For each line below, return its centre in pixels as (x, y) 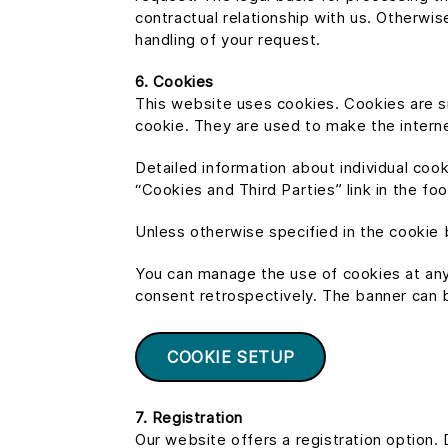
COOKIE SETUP (231, 357)
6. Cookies (174, 81)
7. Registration (189, 417)
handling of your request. (228, 39)
